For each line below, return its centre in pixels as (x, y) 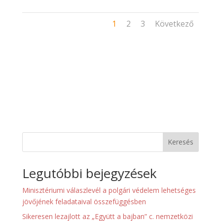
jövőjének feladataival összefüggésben (84, 201)
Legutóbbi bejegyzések (89, 173)
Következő (175, 23)
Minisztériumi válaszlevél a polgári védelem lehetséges (109, 190)
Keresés (181, 142)
